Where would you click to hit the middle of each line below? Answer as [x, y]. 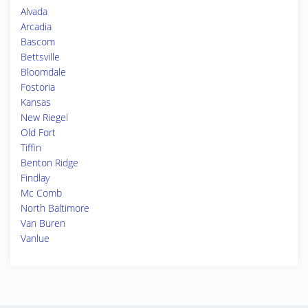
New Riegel [44, 117]
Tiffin [31, 147]
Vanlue [35, 238]
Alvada [34, 11]
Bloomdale [43, 72]
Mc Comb [41, 193]
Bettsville [40, 57]
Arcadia [36, 26]
